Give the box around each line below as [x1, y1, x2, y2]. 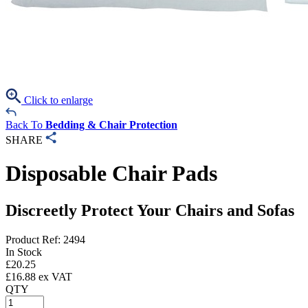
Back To [5, 119, 45, 131]
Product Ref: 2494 [5, 233, 85, 245]
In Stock [5, 245, 42, 258]
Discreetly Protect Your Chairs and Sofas [5, 201, 294, 219]
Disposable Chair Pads [5, 161, 217, 186]
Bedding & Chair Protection [45, 119, 177, 131]
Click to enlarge [21, 94, 93, 106]
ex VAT [36, 270, 72, 283]
